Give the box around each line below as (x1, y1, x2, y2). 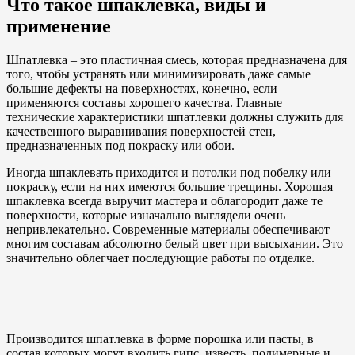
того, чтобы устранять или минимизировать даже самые (6, 67, 311, 81)
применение (6, 15, 111, 36)
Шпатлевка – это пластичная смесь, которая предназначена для (6, 52, 347, 67)
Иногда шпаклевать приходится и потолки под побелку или (6, 165, 331, 179)
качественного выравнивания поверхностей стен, (6, 124, 276, 138)
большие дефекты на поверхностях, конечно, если (6, 81, 277, 95)
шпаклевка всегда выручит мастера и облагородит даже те (6, 193, 323, 208)
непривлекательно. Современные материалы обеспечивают (6, 222, 330, 236)
